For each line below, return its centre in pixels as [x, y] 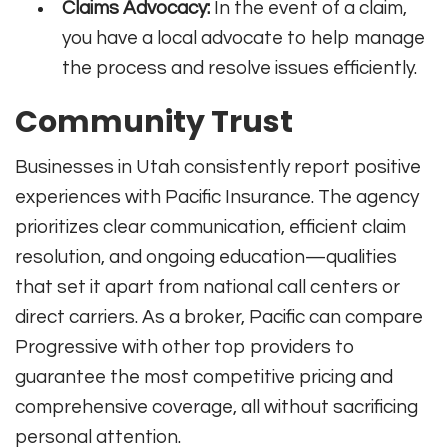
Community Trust [154, 122]
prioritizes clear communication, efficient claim [210, 227]
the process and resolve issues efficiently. [240, 68]
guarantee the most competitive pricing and [204, 377]
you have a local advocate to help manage [244, 38]
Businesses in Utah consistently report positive [218, 167]
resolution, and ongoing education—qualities [206, 257]
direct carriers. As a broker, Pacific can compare [219, 317]
